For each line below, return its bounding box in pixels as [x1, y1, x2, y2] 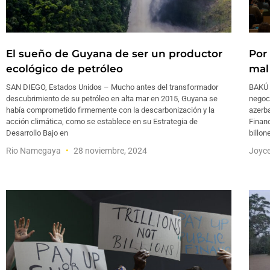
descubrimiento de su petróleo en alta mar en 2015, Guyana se [6, 94, 218, 104]
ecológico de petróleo [6, 63, 123, 75]
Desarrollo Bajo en [6, 128, 68, 138]
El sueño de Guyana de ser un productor [6, 48, 222, 60]
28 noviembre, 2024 [72, 146, 147, 156]
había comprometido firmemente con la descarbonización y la [6, 105, 215, 115]
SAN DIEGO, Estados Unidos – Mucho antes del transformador [6, 83, 218, 92]
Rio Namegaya [6, 146, 63, 156]
